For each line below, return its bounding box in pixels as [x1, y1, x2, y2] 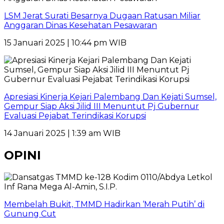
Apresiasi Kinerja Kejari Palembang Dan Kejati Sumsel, [4, 92, 216, 102]
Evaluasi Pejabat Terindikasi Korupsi [4, 111, 146, 121]
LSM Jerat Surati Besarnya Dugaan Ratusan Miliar [4, 11, 200, 21]
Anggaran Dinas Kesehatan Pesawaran [4, 20, 157, 30]
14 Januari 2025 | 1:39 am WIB [4, 128, 120, 138]
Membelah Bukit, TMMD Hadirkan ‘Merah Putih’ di [4, 199, 204, 209]
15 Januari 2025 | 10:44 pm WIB [4, 38, 126, 48]
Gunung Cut [4, 209, 56, 219]
